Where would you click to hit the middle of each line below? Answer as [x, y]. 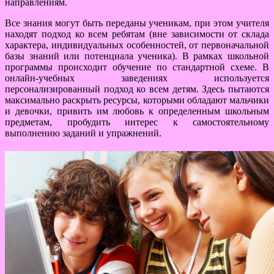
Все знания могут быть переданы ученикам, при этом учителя [137, 23]
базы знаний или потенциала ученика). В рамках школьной [137, 56]
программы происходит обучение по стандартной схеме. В [137, 67]
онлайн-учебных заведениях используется [137, 78]
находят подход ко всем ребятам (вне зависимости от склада [137, 34]
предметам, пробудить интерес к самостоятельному [137, 122]
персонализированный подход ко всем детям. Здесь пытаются [137, 89]
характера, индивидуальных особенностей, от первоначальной [137, 45]
